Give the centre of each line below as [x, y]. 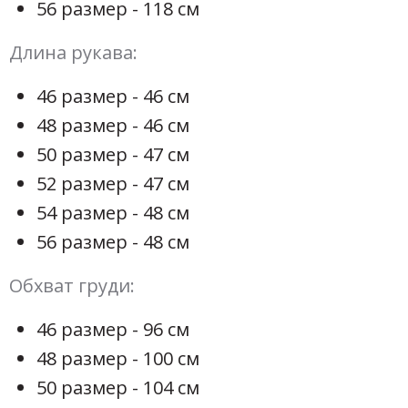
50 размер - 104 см [118, 388]
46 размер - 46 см [113, 97]
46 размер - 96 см [113, 330]
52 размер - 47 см [113, 184]
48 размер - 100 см [118, 359]
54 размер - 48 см [113, 213]
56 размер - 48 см [113, 242]
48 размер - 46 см [113, 126]
